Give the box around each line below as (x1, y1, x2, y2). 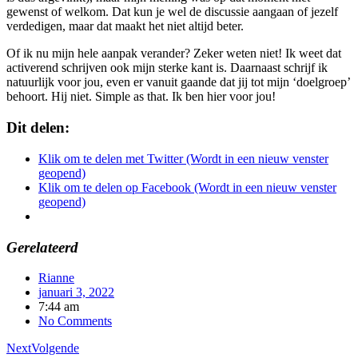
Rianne (38, 271, 74, 285)
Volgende (31, 341, 79, 356)
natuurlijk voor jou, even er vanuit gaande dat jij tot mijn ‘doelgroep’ (6, 75, 350, 89)
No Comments (38, 314, 112, 328)
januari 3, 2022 (38, 285, 114, 300)
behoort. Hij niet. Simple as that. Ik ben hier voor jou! (6, 89, 276, 104)
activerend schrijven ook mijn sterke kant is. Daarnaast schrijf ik (6, 61, 328, 75)
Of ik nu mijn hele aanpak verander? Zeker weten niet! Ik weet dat (6, 46, 341, 61)
